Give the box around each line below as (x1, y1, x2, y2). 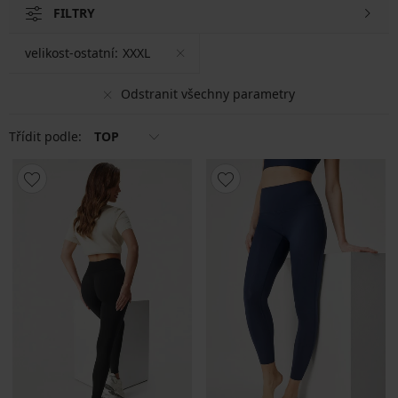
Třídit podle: (9, 128, 85, 145)
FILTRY (53, 4, 95, 21)
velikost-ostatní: (25, 44, 118, 61)
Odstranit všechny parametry (120, 84, 295, 102)
